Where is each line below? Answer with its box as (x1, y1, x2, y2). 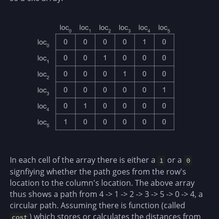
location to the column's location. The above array (10, 177, 195, 189)
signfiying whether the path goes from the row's (10, 166, 186, 177)
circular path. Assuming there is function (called (10, 200, 185, 211)
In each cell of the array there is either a (10, 154, 157, 166)
